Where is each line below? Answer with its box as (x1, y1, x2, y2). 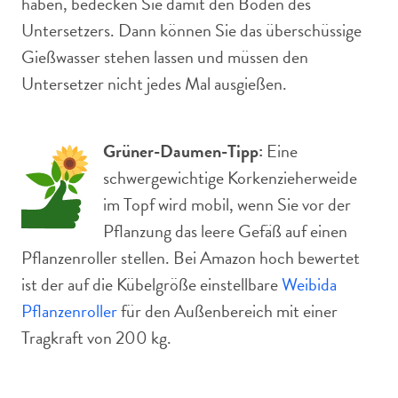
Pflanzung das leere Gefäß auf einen (103, 218, 347, 244)
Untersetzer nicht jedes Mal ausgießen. (21, 70, 287, 97)
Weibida (282, 271, 337, 298)
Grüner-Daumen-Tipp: (103, 138, 263, 164)
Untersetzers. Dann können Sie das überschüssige (21, 17, 362, 44)
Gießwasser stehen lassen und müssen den (21, 44, 308, 70)
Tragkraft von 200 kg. (21, 324, 171, 351)
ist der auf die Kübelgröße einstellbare (21, 271, 282, 298)
